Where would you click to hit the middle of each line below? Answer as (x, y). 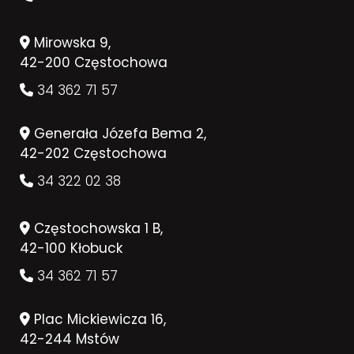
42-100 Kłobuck (71, 248)
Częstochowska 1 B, (96, 228)
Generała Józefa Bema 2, (118, 133)
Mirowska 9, (70, 42)
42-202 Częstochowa (93, 153)
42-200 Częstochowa (94, 62)
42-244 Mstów (70, 339)
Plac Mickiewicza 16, (98, 319)
